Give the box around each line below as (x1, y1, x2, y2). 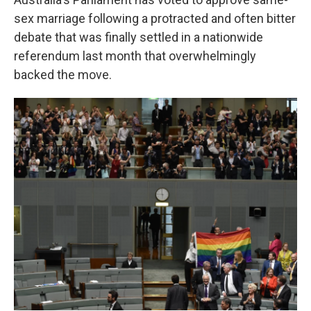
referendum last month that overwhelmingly (14, 49, 256, 63)
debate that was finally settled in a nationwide (14, 30, 263, 44)
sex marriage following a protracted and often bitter (14, 11, 296, 26)
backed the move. (14, 67, 112, 82)
